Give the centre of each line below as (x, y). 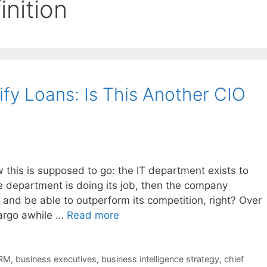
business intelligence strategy (160, 259)
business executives (56, 259)
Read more (93, 215)
